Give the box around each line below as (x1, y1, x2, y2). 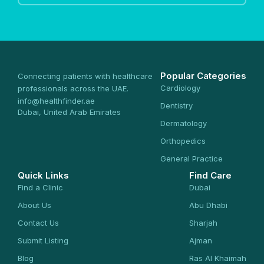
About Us (18, 200, 51, 210)
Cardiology (160, 83, 200, 93)
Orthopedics (160, 136, 206, 146)
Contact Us (18, 218, 59, 227)
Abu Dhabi (189, 200, 227, 210)
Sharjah (189, 218, 217, 227)
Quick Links (18, 170, 69, 181)
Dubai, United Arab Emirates (18, 107, 121, 117)
